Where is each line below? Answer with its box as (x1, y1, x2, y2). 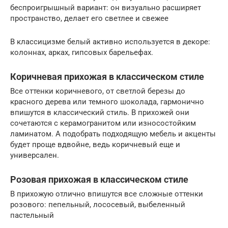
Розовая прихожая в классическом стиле (10, 174, 188, 185)
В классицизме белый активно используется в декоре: (10, 37, 210, 46)
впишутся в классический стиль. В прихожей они (10, 107, 189, 117)
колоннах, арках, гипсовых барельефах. (10, 47, 153, 57)
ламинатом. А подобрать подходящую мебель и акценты (10, 129, 216, 138)
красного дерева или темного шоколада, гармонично (10, 97, 204, 106)
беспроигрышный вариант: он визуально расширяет (10, 3, 201, 12)
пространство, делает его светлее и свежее (10, 13, 168, 23)
